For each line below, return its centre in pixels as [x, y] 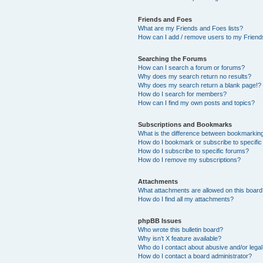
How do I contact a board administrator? [195, 256]
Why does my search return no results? [195, 76]
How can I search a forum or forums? [192, 67]
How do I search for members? [183, 94]
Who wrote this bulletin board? [181, 229]
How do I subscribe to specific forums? [194, 151]
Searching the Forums [173, 58]
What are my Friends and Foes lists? [191, 28]
